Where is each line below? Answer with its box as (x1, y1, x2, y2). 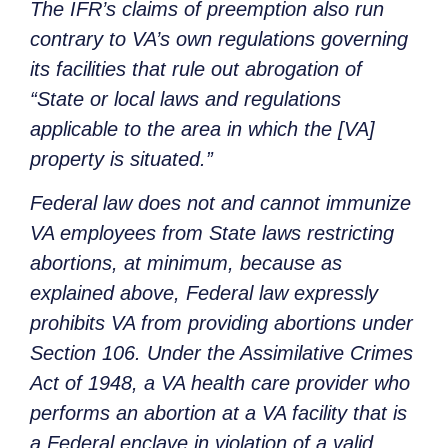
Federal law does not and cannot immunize (30, 192, 411, 215)
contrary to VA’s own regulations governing (30, 27, 408, 50)
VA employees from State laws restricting (30, 222, 394, 245)
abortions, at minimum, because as (30, 252, 342, 275)
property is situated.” (30, 147, 213, 170)
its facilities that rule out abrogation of (30, 57, 362, 80)
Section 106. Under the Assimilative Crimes (30, 342, 413, 365)
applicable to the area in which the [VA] (30, 117, 375, 140)
